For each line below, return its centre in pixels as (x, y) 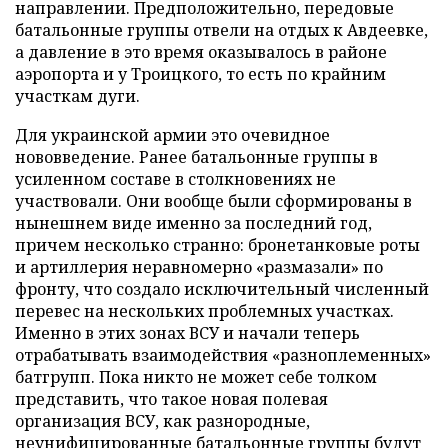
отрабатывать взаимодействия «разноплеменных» (223, 355)
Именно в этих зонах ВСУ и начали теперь (187, 333)
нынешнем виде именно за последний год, (193, 223)
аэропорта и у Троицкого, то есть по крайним (200, 74)
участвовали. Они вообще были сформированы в (213, 201)
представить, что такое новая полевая (171, 399)
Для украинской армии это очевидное (172, 135)
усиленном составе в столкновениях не (175, 179)
